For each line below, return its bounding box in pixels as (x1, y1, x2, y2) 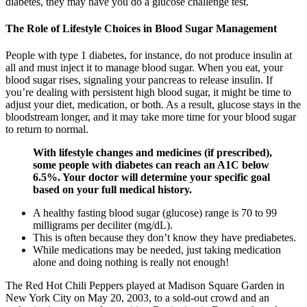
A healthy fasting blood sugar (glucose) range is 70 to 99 (33, 207, 277, 219)
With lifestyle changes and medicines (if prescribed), (33, 147, 272, 159)
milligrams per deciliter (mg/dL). (33, 219, 173, 232)
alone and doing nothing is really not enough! (33, 256, 229, 269)
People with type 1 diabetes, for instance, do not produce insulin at (5, 49, 292, 62)
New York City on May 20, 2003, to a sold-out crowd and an (5, 292, 269, 304)
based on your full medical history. (33, 184, 192, 196)
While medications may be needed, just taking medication (33, 244, 281, 256)
